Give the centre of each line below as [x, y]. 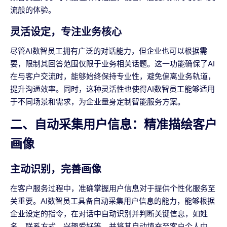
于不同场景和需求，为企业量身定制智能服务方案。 [98, 102]
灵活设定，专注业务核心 [66, 32]
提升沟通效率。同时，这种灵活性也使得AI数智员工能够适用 [112, 89]
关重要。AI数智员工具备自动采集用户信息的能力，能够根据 [112, 201]
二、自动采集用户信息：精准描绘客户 [113, 125]
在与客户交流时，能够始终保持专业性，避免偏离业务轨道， [113, 77]
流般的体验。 [33, 10]
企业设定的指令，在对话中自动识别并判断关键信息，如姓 [109, 214]
